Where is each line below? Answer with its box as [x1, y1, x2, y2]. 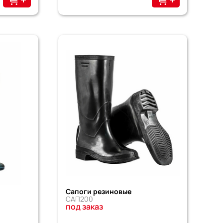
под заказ [65, 201, 103, 213]
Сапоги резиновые [65, 187, 131, 197]
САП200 [65, 194, 93, 204]
